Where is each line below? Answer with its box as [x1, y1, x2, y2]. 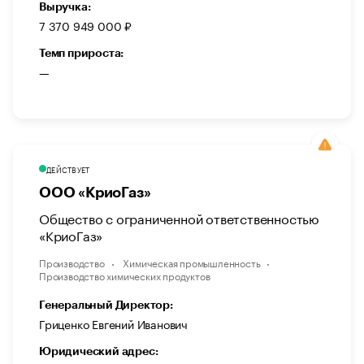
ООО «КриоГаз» [39, 185, 151, 201]
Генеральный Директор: [39, 299, 173, 311]
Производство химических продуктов [39, 267, 210, 284]
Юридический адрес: [39, 345, 158, 357]
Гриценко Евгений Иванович [39, 314, 188, 333]
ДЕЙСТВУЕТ [46, 163, 90, 175]
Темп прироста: [39, 47, 124, 59]
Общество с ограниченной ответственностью [39, 207, 319, 228]
